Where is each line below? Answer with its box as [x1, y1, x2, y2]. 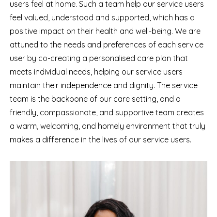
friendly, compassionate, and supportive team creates [10, 108, 204, 117]
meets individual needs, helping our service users [10, 67, 183, 77]
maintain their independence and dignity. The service [10, 80, 198, 90]
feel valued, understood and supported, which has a [10, 13, 195, 22]
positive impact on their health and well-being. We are [10, 26, 201, 36]
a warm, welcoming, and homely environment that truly [10, 121, 205, 131]
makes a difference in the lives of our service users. [10, 135, 193, 144]
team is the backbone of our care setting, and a [10, 94, 181, 104]
